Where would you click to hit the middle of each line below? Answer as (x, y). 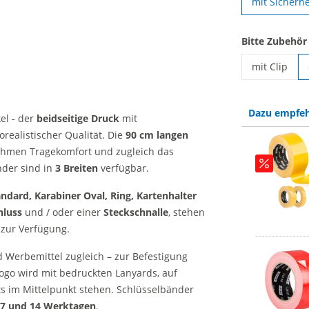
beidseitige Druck (78, 118)
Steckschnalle (136, 212)
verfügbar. (123, 168)
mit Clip (269, 67)
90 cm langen (157, 135)
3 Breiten (77, 168)
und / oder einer (63, 212)
